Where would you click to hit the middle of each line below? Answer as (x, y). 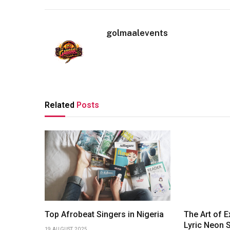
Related (61, 105)
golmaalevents (137, 33)
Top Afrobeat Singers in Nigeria (104, 215)
